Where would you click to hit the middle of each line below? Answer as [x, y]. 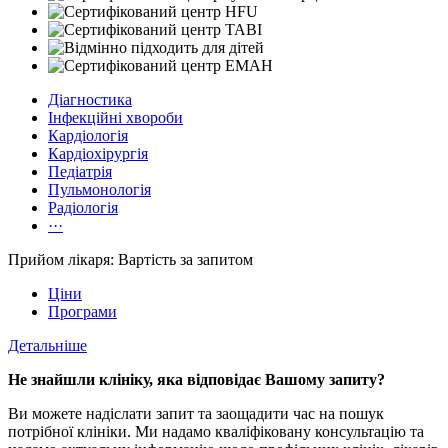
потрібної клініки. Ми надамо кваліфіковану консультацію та [216, 432]
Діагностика [90, 100]
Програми [82, 312]
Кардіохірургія [98, 154]
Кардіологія [88, 136]
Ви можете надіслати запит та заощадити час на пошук [196, 414]
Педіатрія [80, 172]
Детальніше [47, 346]
